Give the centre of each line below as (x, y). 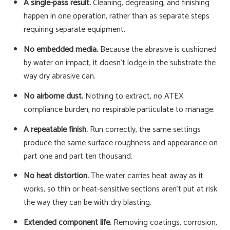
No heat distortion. (56, 176)
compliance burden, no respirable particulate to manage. (119, 109)
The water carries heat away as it (146, 176)
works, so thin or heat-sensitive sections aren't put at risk (120, 189)
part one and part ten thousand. (78, 156)
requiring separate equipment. (74, 30)
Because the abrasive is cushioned (157, 49)
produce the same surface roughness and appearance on (121, 143)
